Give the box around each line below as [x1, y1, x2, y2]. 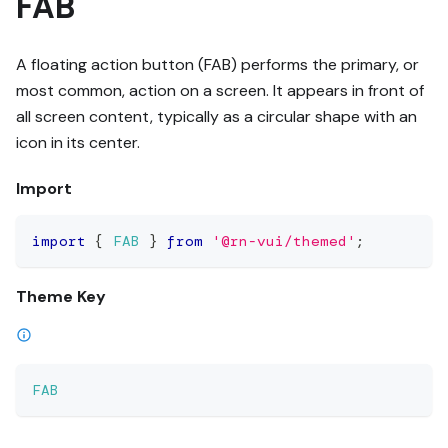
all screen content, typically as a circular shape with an [16, 105, 417, 127]
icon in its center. [16, 131, 140, 153]
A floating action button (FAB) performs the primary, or [16, 53, 419, 75]
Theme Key [16, 285, 106, 307]
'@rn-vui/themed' [212, 231, 356, 250]
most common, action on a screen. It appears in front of [16, 79, 424, 101]
